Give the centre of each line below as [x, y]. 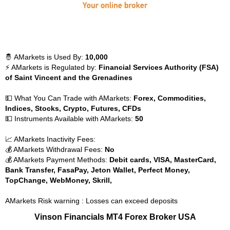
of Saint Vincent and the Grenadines [69, 78]
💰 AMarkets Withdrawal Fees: [55, 149]
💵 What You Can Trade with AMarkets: [69, 98]
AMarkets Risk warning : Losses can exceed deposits [91, 201]
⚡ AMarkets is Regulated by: [52, 67]
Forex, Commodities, [170, 98]
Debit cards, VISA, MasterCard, [163, 160]
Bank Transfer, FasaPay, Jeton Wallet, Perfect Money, [98, 170]
